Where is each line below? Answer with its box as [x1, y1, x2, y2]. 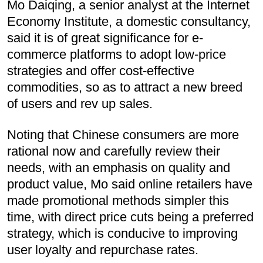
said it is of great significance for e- [7, 31, 203, 46]
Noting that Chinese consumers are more [7, 127, 239, 143]
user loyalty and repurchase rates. [7, 242, 198, 258]
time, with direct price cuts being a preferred [7, 210, 254, 225]
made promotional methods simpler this [7, 193, 229, 208]
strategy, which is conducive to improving [7, 226, 238, 241]
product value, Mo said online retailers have [7, 177, 252, 192]
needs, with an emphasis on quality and [7, 160, 230, 176]
